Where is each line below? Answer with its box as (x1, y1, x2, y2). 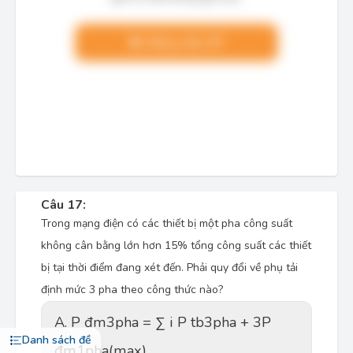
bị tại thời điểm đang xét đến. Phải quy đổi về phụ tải (41, 260, 298, 275)
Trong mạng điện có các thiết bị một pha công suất (41, 216, 292, 231)
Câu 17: (41, 196, 86, 214)
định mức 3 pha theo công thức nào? (41, 282, 223, 297)
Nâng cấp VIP (143, 34, 224, 51)
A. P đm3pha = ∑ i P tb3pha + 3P (54, 313, 155, 332)
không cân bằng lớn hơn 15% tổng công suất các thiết (41, 238, 311, 253)
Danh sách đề (22, 333, 91, 347)
